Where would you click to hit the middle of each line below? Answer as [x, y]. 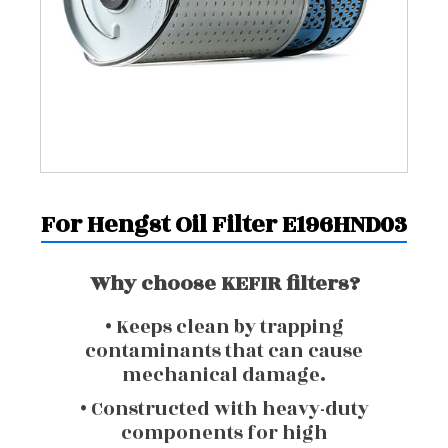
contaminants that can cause [224, 351]
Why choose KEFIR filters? [224, 283]
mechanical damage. [224, 375]
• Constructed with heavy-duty [224, 409]
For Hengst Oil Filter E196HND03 [224, 225]
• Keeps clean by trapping [224, 327]
